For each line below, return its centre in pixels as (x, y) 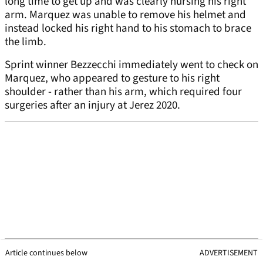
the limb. (26, 42)
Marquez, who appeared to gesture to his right (112, 79)
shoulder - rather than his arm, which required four (123, 92)
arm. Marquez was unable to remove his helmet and (125, 15)
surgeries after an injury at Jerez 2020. (92, 106)
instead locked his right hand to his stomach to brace (128, 29)
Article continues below (46, 253)
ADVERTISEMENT (229, 253)
